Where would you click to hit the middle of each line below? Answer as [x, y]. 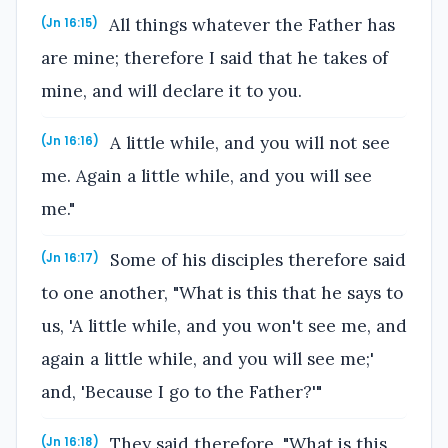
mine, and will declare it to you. [171, 91]
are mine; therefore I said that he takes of [214, 58]
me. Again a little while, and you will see [206, 175]
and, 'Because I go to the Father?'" [181, 392]
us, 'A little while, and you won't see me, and [224, 326]
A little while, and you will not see [248, 142]
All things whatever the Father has [250, 25]
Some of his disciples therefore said [256, 260]
